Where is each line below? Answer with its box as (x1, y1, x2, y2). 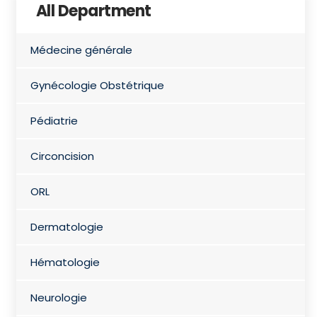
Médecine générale (30, 42, 132, 57)
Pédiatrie (30, 113, 78, 128)
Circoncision (30, 148, 94, 163)
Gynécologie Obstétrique (30, 77, 164, 93)
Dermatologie (30, 219, 103, 234)
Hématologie (30, 254, 100, 270)
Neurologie (30, 289, 87, 305)
